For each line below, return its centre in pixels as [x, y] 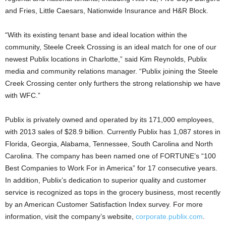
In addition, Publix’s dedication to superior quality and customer [106, 180]
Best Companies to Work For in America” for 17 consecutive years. [111, 168]
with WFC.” [23, 95]
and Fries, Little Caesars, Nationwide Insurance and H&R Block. [107, 11]
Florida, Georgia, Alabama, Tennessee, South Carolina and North [109, 144]
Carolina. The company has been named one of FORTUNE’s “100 [110, 156]
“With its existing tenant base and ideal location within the [96, 35]
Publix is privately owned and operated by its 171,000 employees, [109, 120]
